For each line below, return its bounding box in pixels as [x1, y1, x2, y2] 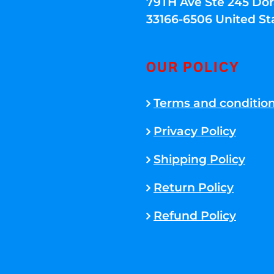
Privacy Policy [154, 124, 236, 138]
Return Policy [154, 180, 234, 194]
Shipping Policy [154, 152, 245, 166]
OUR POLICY [146, 61, 240, 75]
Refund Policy [154, 208, 236, 223]
